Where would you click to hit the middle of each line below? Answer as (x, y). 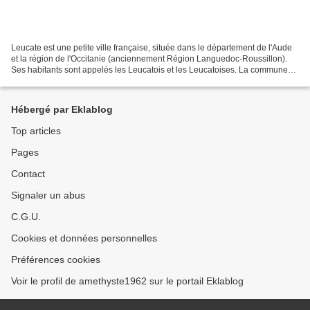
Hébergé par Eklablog (62, 109)
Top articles (36, 131)
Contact (28, 174)
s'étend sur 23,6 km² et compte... (71, 81)
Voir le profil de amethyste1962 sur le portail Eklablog (127, 281)
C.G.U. (26, 217)
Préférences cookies (56, 259)
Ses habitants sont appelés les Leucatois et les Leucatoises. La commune (149, 70)
